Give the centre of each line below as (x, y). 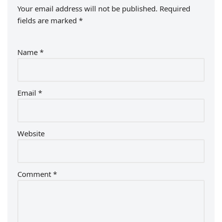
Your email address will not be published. (87, 8)
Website (31, 133)
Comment (35, 174)
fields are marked (48, 20)
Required (175, 8)
